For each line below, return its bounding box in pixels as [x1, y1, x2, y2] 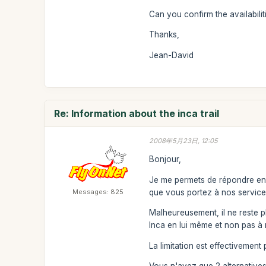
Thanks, [149, 30, 180, 39]
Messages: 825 [72, 187, 124, 196]
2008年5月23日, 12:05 [149, 136, 218, 145]
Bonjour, [149, 154, 182, 164]
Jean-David [149, 50, 194, 60]
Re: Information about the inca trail [54, 107, 220, 119]
